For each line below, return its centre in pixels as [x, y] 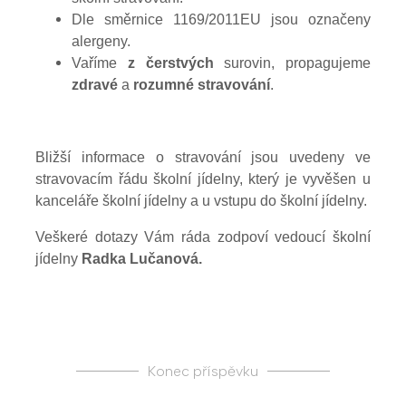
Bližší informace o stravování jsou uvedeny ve [203, 157]
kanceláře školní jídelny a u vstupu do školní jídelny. [201, 200]
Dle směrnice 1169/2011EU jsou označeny [221, 19]
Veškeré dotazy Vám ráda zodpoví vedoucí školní [203, 237]
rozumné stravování [202, 84]
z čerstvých [170, 63]
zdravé [95, 84]
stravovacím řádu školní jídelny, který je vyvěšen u [203, 179]
